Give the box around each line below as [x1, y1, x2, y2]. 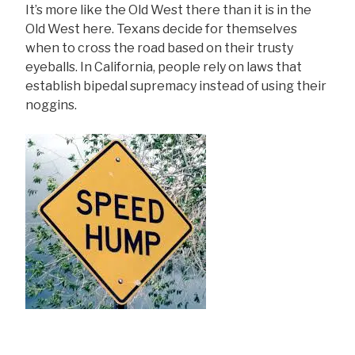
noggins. [25, 97, 77, 113]
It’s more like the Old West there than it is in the [25, 2, 311, 18]
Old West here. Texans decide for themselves [25, 21, 297, 37]
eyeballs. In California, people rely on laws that [25, 59, 302, 75]
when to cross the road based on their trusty [25, 40, 293, 56]
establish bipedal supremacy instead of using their [25, 78, 326, 94]
